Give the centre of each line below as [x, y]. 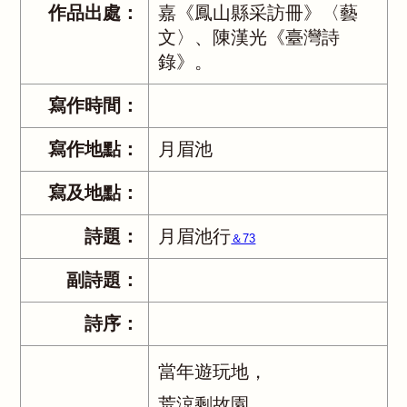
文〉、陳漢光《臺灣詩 [249, 37]
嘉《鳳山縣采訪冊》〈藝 [258, 13]
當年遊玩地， [213, 372]
